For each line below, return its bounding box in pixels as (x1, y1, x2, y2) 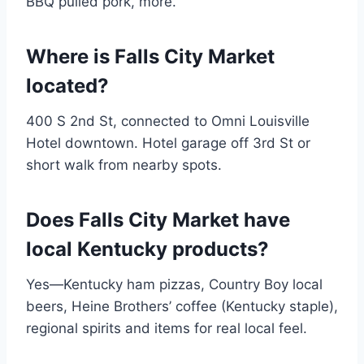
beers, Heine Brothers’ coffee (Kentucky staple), (26, 298, 338, 315)
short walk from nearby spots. (26, 157, 222, 174)
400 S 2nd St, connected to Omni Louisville (26, 113, 310, 130)
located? (26, 74, 109, 98)
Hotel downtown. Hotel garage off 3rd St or (26, 135, 310, 152)
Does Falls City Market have (26, 208, 290, 232)
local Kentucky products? (26, 237, 269, 262)
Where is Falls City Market (26, 45, 275, 69)
